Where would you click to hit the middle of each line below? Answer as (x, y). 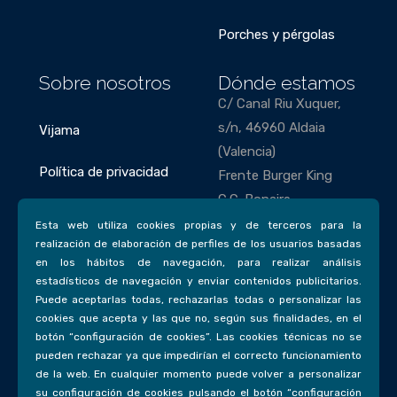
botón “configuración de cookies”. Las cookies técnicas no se (198, 337)
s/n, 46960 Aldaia (272, 128)
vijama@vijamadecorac (287, 362)
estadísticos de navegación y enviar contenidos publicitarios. (198, 281)
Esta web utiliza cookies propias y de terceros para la (198, 225)
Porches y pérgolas (276, 35)
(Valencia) (247, 152)
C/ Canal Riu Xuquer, (280, 104)
